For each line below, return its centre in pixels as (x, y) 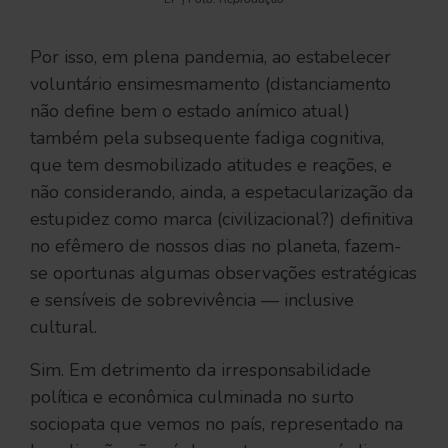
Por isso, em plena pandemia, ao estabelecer (210, 57)
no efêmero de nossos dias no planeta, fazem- (216, 246)
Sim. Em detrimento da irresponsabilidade (200, 370)
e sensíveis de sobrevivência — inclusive (192, 300)
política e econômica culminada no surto (192, 397)
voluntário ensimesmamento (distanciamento (210, 84)
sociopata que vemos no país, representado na (216, 424)
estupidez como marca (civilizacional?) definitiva (221, 219)
